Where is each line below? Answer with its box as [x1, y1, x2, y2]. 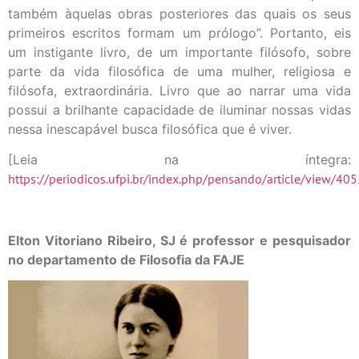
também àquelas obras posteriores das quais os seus [8, 5, 351, 22]
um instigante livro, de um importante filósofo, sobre [8, 43, 351, 60]
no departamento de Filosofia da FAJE [8, 251, 244, 268]
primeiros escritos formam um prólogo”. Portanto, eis [8, 24, 351, 41]
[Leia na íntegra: [8, 151, 351, 167]
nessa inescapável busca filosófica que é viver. [8, 120, 292, 137]
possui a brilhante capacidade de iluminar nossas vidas [8, 101, 351, 118]
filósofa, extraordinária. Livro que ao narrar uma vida [8, 82, 351, 99]
